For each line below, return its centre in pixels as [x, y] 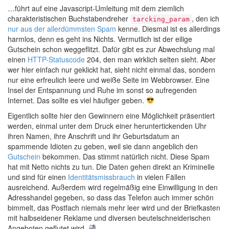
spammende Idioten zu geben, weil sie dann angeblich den [103, 146]
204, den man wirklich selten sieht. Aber [150, 59]
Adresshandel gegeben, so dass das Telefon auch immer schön [111, 197]
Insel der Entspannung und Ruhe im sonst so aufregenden [102, 90]
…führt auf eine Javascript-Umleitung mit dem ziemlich [96, 8]
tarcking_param [161, 19]
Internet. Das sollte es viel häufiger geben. [77, 100]
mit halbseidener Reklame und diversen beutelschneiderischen [109, 218]
